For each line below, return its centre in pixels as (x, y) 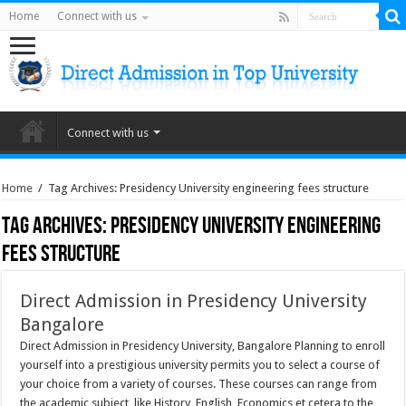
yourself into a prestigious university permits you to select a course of (200, 365)
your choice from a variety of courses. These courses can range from (199, 384)
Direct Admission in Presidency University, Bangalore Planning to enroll (203, 346)
